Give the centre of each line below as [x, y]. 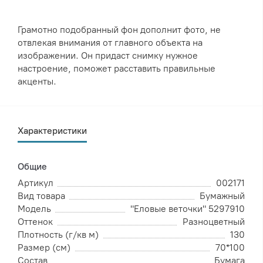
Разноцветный [214, 222]
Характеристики [52, 131]
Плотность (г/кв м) [58, 235]
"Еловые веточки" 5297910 [188, 209]
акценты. [37, 82]
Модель [34, 209]
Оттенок [35, 222]
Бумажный [222, 196]
